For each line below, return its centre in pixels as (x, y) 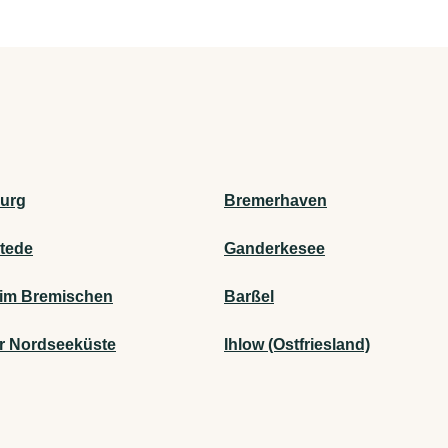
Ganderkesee (274, 249)
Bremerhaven (275, 201)
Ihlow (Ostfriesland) (297, 345)
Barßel (249, 297)
